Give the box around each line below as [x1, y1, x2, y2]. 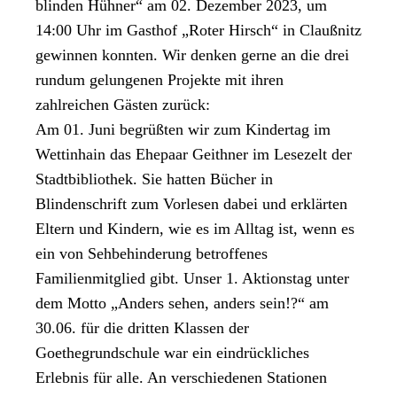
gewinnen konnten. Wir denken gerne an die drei [35, 45, 349, 64]
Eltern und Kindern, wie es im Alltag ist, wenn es [35, 219, 354, 237]
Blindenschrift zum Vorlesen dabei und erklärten [35, 194, 347, 213]
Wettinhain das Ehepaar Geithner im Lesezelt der [35, 144, 352, 163]
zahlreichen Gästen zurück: [35, 95, 210, 113]
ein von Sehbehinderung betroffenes [35, 244, 268, 262]
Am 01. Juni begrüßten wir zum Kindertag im [35, 120, 331, 138]
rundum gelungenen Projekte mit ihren [35, 70, 284, 89]
